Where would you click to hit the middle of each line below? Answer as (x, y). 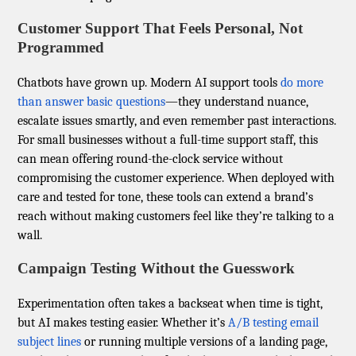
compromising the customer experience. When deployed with (176, 178)
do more (302, 83)
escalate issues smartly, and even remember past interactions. (177, 121)
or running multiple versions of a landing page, (205, 342)
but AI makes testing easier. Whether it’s (123, 323)
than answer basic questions (92, 102)
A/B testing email (274, 323)
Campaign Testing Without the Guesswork (157, 269)
